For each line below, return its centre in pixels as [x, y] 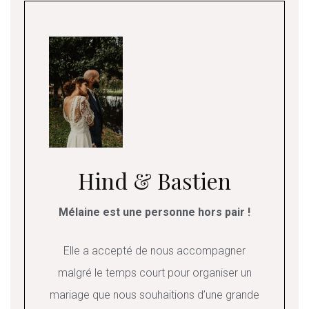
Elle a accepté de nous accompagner [154, 250]
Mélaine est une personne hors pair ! [154, 212]
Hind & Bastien [154, 180]
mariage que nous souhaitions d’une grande [154, 295]
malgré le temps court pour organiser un [154, 272]
